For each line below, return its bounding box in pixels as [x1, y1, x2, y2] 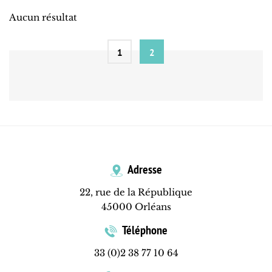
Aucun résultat [9, 12, 77, 24]
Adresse [125, 161, 162, 178]
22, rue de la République [80, 186, 192, 199]
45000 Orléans [101, 201, 171, 213]
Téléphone [120, 222, 168, 239]
